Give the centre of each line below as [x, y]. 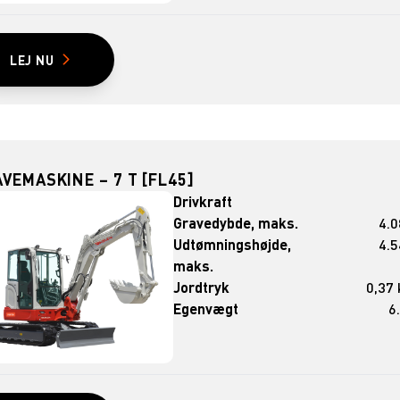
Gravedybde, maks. [236, 222]
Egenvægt [206, 308]
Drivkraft [203, 201]
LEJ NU [32, 59]
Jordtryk [202, 287]
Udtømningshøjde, [233, 244]
